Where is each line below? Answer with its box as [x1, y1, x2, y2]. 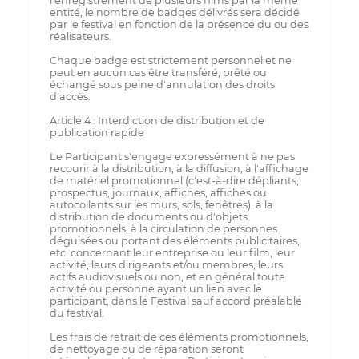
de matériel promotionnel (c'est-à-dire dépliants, [49, 174, 299, 187]
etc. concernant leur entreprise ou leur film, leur [49, 246, 295, 259]
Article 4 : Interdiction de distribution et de [49, 114, 264, 127]
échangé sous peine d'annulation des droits [49, 78, 275, 91]
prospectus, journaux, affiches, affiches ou [49, 186, 267, 199]
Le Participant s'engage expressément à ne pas [49, 150, 295, 163]
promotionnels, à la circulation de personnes [49, 222, 277, 235]
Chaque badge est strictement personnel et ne [49, 54, 292, 67]
